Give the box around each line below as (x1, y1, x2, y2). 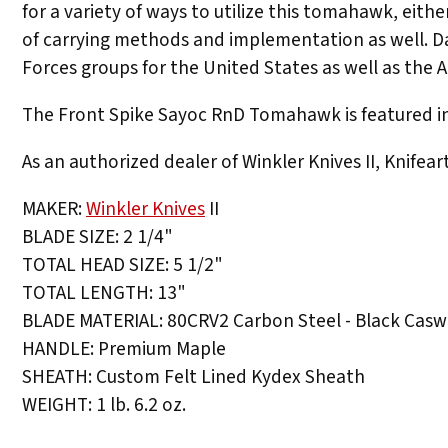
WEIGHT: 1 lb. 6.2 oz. (22, 391, 186, 420)
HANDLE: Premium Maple (22, 335, 226, 364)
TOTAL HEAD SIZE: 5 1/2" (22, 251, 223, 280)
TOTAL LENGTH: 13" (22, 279, 186, 308)
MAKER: (22, 195, 86, 224)
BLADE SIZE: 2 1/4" (22, 223, 173, 252)
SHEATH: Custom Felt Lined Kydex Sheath (22, 363, 365, 392)
